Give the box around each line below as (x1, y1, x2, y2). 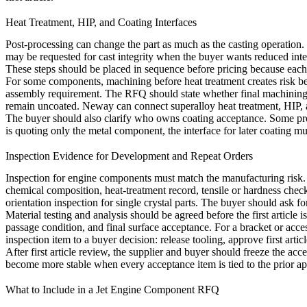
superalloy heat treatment (171, 99, 278, 112)
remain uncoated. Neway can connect (5, 99, 171, 112)
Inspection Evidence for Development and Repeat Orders (5, 150, 253, 162)
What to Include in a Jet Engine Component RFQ (5, 284, 219, 296)
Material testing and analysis (5, 209, 127, 221)
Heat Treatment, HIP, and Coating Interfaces (5, 16, 197, 28)
